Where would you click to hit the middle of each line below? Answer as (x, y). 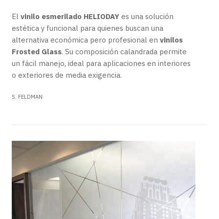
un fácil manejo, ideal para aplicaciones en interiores (101, 63)
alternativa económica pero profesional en (86, 40)
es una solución (146, 16)
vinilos (171, 40)
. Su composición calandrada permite (124, 52)
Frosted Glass (37, 52)
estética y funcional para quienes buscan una (88, 28)
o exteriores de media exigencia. (67, 75)
